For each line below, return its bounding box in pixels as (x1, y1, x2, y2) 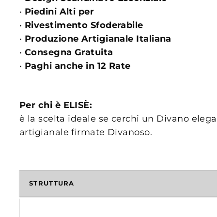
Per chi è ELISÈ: (19, 99, 93, 110)
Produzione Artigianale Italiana (24, 33, 171, 44)
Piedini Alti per (24, 6, 97, 17)
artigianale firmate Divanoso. (19, 126, 153, 138)
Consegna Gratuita (24, 46, 113, 58)
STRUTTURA (29, 179, 75, 187)
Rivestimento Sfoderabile (24, 19, 143, 31)
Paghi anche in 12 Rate (24, 60, 131, 71)
